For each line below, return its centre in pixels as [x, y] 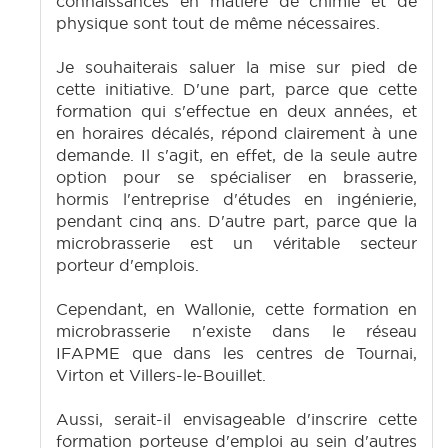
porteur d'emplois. [127, 265]
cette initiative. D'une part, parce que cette [236, 89]
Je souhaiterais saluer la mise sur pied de [236, 67]
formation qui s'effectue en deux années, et [236, 111]
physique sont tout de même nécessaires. [218, 23]
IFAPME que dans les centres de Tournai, [236, 353]
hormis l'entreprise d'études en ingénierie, [236, 199]
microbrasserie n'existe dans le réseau [236, 331]
